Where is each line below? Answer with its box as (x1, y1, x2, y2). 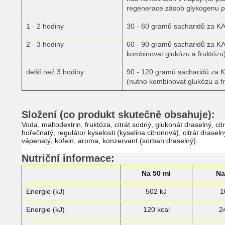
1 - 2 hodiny (26, 22, 64, 30)
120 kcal (143, 205, 170, 213)
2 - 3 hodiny (26, 40, 64, 48)
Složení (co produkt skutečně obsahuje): (22, 109, 215, 120)
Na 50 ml (142, 169, 171, 177)
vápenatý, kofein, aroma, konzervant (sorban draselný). (22, 137, 198, 145)
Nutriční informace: (22, 153, 115, 164)
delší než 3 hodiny (26, 68, 84, 76)
